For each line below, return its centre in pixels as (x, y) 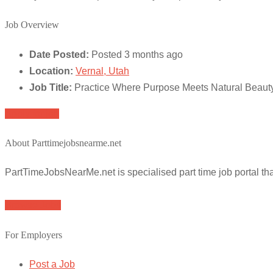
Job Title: (51, 87)
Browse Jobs (33, 205)
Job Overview (32, 25)
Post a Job (52, 264)
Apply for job (32, 113)
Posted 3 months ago (137, 54)
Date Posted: (59, 54)
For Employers (34, 235)
